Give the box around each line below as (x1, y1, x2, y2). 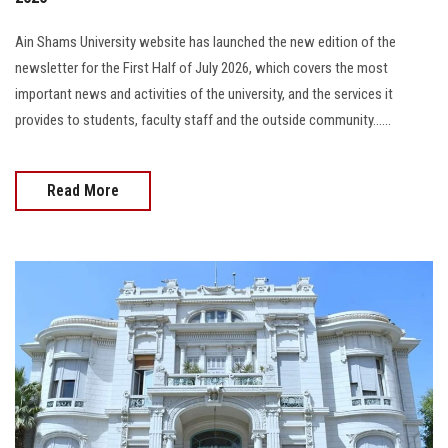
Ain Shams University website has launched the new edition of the (15, 32, 396, 51)
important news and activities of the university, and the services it (15, 84, 393, 103)
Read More (47, 180, 119, 200)
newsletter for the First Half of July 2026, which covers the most (15, 58, 388, 77)
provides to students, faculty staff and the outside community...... (15, 110, 391, 129)
